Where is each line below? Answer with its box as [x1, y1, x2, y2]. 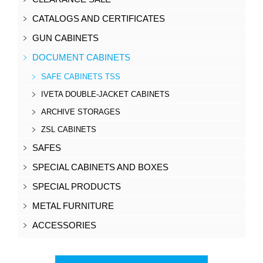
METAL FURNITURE [32, 201, 114, 211]
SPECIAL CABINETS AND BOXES [32, 162, 168, 172]
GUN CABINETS [32, 33, 99, 43]
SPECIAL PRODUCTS [32, 181, 121, 191]
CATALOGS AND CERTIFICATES [32, 14, 165, 23]
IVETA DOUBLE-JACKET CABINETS [41, 90, 170, 99]
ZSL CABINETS [41, 125, 96, 134]
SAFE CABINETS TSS [41, 72, 120, 81]
